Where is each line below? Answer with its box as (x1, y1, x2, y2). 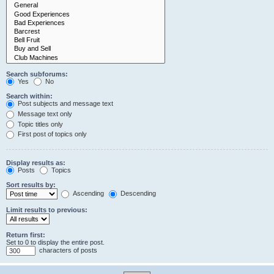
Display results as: (6, 158, 65, 166)
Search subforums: (6, 70, 68, 78)
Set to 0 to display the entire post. (6, 239, 105, 246)
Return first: (6, 231, 45, 239)
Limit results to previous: (6, 206, 87, 214)
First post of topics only (16, 130, 87, 138)
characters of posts (37, 246, 97, 254)
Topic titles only (16, 120, 63, 128)
